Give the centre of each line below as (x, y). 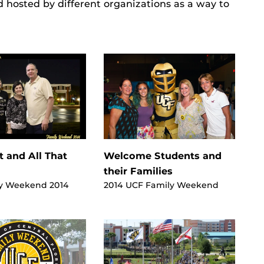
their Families (138, 171)
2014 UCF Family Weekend (161, 185)
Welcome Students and (162, 156)
